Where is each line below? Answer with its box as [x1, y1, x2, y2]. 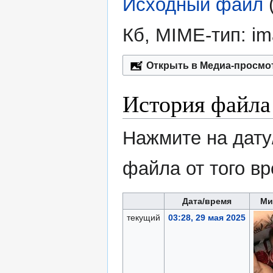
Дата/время [182, 196, 232, 207]
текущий [126, 213, 160, 223]
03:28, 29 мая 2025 [168, 213, 246, 223]
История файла [122, 88, 271, 119]
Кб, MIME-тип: [122, 24, 252, 46]
